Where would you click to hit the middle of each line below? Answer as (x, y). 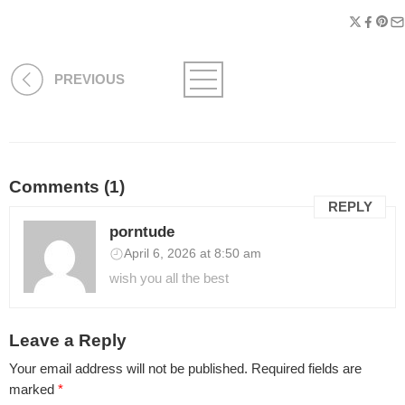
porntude (142, 231)
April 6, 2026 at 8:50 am (193, 253)
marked (33, 390)
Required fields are (306, 369)
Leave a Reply (68, 340)
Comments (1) (67, 187)
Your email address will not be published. (128, 369)
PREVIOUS (89, 79)
